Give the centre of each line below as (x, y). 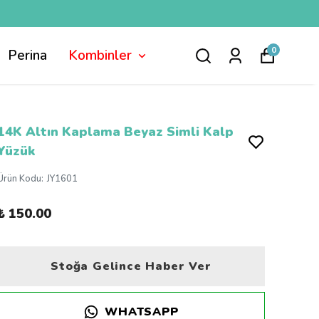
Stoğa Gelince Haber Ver (131, 266)
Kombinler (100, 56)
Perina (27, 56)
